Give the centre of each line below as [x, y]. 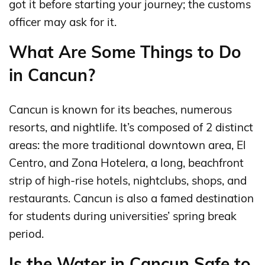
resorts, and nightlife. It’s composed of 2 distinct [131, 127]
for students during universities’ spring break [123, 216]
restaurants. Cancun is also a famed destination [131, 198]
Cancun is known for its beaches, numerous [120, 109]
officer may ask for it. [63, 22]
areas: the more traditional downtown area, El [127, 145]
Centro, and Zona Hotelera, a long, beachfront [126, 162]
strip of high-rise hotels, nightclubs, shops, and [128, 180]
